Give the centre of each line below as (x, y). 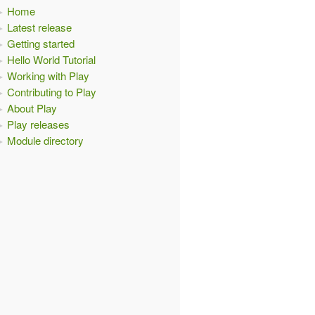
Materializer (73, 209)
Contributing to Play (52, 92)
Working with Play (48, 76)
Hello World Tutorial (51, 59)
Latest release (39, 27)
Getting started (41, 43)
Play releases (38, 124)
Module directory (45, 140)
